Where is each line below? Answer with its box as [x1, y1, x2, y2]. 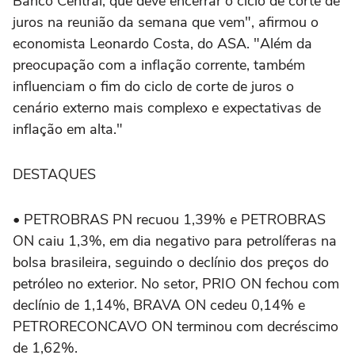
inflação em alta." [13, 120, 123, 139]
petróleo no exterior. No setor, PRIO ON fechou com [13, 274, 339, 293]
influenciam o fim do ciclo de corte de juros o [13, 77, 294, 96]
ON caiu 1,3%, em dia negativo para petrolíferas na [13, 231, 337, 250]
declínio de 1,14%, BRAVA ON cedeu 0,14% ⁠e [13, 296, 305, 315]
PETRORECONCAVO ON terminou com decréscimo [13, 317, 338, 336]
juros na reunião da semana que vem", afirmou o [13, 13, 319, 32]
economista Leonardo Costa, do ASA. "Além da [13, 34, 312, 53]
